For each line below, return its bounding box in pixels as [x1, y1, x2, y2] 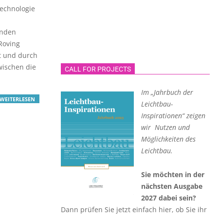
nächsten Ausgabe [141, 182, 202, 191]
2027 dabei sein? [141, 193, 196, 202]
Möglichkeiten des [141, 134, 196, 144]
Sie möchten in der [141, 170, 204, 179]
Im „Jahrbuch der [141, 88, 193, 97]
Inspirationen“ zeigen [141, 111, 205, 120]
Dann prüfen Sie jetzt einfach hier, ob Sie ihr [61, 205, 207, 214]
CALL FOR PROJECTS [65, 65, 131, 73]
